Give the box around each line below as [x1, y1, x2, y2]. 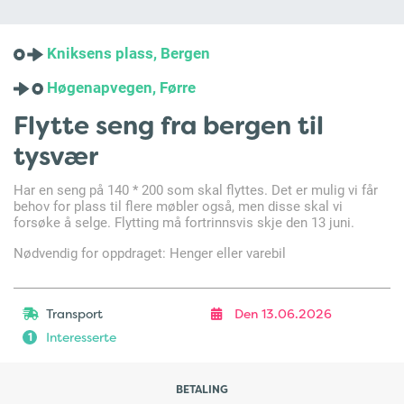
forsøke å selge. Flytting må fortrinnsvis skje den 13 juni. [14, 213, 354, 231]
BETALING [176, 382, 228, 397]
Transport [46, 306, 103, 322]
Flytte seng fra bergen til [14, 109, 324, 142]
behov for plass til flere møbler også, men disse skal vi [14, 197, 343, 215]
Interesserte [46, 329, 116, 345]
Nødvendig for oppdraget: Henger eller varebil [14, 243, 286, 262]
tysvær [14, 140, 98, 173]
